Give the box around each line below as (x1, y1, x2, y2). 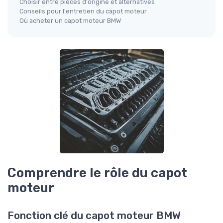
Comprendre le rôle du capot (7, 165, 187, 180)
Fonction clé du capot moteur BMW (7, 210, 181, 222)
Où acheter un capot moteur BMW (19, 16, 121, 24)
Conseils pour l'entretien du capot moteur (19, 7, 147, 15)
